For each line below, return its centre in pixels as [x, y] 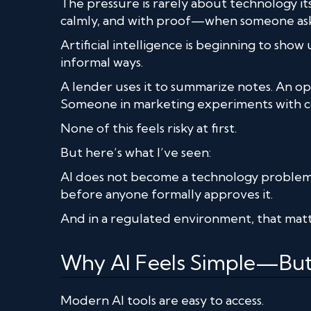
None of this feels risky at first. [149, 128]
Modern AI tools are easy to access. [162, 300]
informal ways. [102, 62]
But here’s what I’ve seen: [136, 152]
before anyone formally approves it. [167, 194]
